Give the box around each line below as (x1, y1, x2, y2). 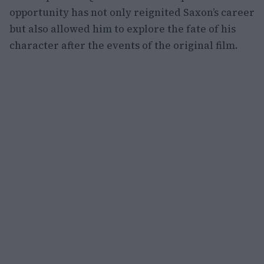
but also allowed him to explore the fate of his (9, 22, 236, 36)
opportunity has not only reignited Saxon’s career (9, 5, 255, 19)
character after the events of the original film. (9, 38, 238, 52)
